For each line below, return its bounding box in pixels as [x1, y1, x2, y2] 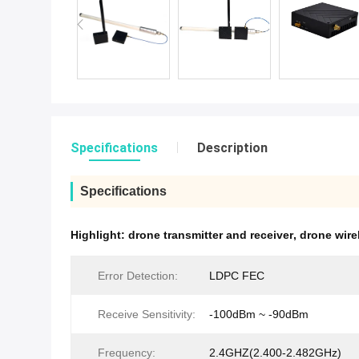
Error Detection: [98, 269, 178, 282]
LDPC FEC [209, 269, 264, 282]
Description [197, 140, 268, 155]
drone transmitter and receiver [128, 228, 293, 241]
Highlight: [71, 228, 128, 241]
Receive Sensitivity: [98, 308, 196, 321]
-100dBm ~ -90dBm [209, 308, 309, 321]
